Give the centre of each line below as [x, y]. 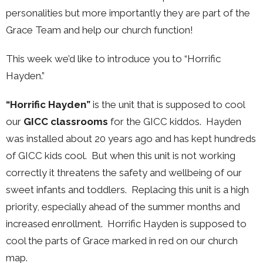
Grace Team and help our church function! [101, 30]
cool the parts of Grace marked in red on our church [122, 241]
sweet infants [36, 190]
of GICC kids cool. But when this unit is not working [121, 156]
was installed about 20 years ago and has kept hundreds [131, 139]
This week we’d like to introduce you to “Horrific [113, 59]
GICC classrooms [66, 122]
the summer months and [186, 207]
